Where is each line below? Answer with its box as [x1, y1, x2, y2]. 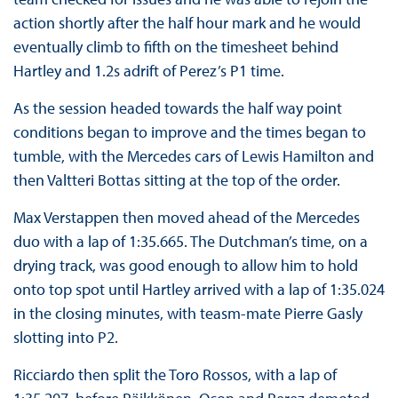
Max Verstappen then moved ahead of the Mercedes [12, 207, 360, 228]
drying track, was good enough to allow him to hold [12, 255, 358, 276]
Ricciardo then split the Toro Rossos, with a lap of [12, 364, 337, 386]
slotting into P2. [12, 327, 118, 348]
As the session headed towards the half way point [12, 98, 342, 119]
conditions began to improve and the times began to [12, 122, 366, 143]
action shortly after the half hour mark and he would [12, 12, 361, 34]
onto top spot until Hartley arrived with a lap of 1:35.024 [12, 279, 385, 300]
